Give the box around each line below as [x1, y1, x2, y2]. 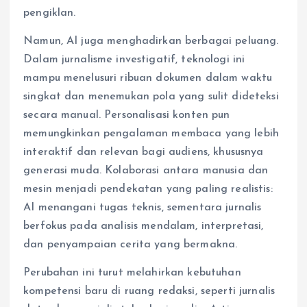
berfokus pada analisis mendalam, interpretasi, [23, 221, 264, 232]
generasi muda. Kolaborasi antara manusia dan [23, 165, 269, 177]
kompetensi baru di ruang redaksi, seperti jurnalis [23, 286, 275, 297]
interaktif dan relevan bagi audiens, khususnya [23, 147, 264, 158]
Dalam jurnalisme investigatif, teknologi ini [23, 54, 245, 66]
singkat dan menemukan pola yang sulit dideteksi [23, 91, 279, 103]
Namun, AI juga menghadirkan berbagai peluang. [23, 36, 279, 47]
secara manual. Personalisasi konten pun [23, 110, 230, 121]
